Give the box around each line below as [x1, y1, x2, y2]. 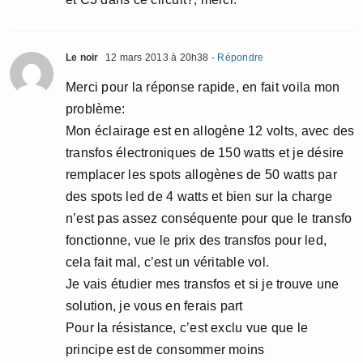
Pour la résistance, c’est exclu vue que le [66, 320, 309, 335]
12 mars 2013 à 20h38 [102, 51, 209, 63]
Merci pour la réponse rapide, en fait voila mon [66, 79, 340, 94]
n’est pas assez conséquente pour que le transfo [66, 211, 352, 225]
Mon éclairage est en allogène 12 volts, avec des [66, 123, 355, 138]
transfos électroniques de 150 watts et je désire [66, 145, 344, 160]
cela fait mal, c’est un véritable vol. [66, 254, 270, 269]
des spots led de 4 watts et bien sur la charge [66, 189, 333, 203]
